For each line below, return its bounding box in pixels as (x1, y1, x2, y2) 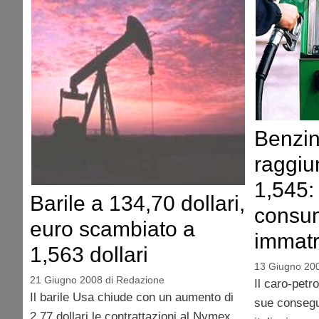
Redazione (116, 273, 164, 286)
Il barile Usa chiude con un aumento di (30, 290, 234, 304)
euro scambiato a (30, 216, 195, 241)
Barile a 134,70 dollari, (30, 191, 245, 215)
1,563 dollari (30, 242, 148, 266)
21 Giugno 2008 (30, 273, 103, 286)
